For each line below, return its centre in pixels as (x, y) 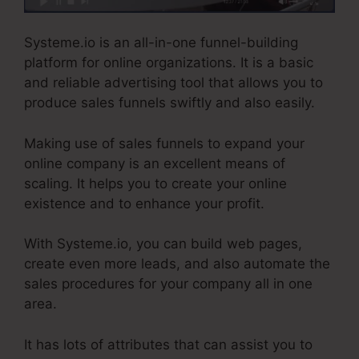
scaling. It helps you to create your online (155, 183)
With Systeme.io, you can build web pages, (163, 244)
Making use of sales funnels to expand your (164, 143)
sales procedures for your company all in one (168, 284)
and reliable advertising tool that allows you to (173, 83)
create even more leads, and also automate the (177, 264)
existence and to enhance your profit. (144, 203)
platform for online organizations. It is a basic (169, 63)
